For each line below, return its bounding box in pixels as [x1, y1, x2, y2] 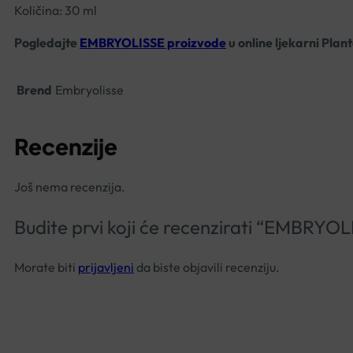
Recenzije [14, 132, 117, 161]
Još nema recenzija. [14, 179, 125, 195]
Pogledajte [14, 34, 80, 50]
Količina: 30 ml [14, 2, 97, 18]
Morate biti [14, 259, 78, 276]
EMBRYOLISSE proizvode [80, 34, 226, 50]
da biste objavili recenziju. [134, 259, 280, 276]
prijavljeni [78, 259, 134, 276]
